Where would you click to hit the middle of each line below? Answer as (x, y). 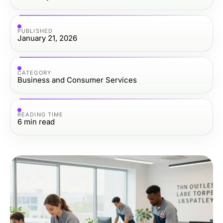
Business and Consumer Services (77, 80)
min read (39, 121)
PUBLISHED (35, 31)
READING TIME (41, 114)
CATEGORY (34, 72)
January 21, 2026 (47, 38)
